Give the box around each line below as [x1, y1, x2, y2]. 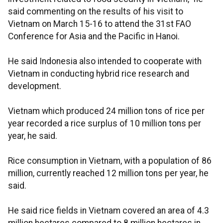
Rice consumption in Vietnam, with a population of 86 [8, 156, 212, 166]
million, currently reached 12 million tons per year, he [8, 168, 209, 178]
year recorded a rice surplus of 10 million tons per [8, 118, 201, 128]
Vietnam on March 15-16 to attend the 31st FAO [8, 19, 191, 29]
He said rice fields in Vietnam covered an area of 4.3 [8, 206, 209, 216]
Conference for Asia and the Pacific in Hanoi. [8, 31, 180, 41]
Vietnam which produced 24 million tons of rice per [8, 106, 205, 116]
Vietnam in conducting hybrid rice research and [8, 69, 189, 79]
